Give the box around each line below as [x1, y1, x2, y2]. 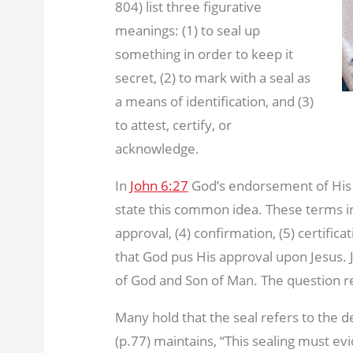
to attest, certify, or [114, 115, 232, 134]
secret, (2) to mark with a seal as [114, 68, 310, 87]
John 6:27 [129, 176, 188, 195]
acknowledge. [114, 139, 199, 158]
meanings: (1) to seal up [114, 20, 260, 39]
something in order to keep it [114, 44, 293, 63]
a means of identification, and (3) [114, 91, 314, 110]
